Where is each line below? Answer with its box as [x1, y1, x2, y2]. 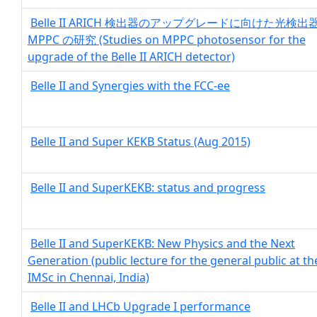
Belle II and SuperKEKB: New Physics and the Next [30, 236, 295, 251]
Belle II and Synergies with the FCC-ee [30, 78, 230, 93]
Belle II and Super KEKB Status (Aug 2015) [30, 134, 250, 149]
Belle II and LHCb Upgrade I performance [30, 299, 250, 314]
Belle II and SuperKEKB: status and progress [30, 180, 265, 195]
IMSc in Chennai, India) [28, 270, 149, 285]
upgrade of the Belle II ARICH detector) [28, 49, 235, 64]
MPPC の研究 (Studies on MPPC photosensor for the [28, 32, 306, 47]
